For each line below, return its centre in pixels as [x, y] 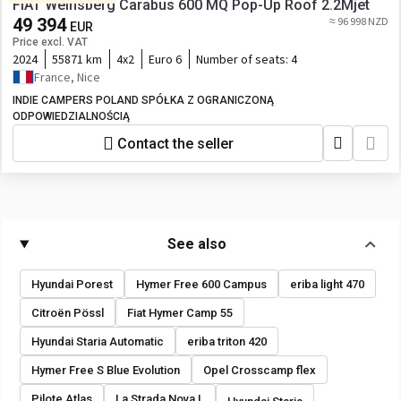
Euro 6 [165, 59]
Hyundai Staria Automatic [98, 341]
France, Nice [67, 77]
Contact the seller [175, 143]
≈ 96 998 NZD [359, 21]
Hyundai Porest [72, 284]
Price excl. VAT [50, 42]
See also [197, 244]
